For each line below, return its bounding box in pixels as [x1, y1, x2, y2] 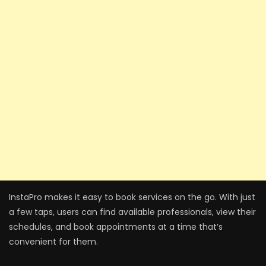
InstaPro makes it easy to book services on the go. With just [9, 191, 255, 204]
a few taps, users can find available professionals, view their [9, 206, 256, 218]
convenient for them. [9, 236, 98, 248]
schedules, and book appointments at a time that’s [9, 221, 223, 233]
